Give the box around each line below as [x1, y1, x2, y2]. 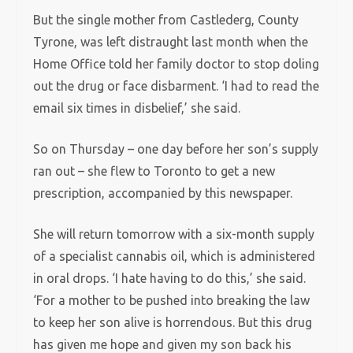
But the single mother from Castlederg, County [33, 13, 299, 27]
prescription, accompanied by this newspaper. [33, 186, 293, 200]
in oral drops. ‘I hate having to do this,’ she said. [33, 271, 307, 285]
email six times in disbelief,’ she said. [33, 101, 241, 115]
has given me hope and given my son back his [33, 337, 292, 351]
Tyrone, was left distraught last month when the [33, 35, 309, 49]
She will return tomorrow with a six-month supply [33, 227, 315, 241]
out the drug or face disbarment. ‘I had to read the [33, 79, 320, 93]
